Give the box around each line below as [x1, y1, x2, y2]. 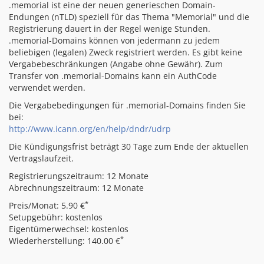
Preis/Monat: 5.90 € [9, 200, 85, 211]
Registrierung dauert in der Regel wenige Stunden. [9, 23, 210, 34]
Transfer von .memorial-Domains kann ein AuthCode [9, 70, 217, 81]
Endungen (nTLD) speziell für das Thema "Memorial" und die [9, 11, 249, 22]
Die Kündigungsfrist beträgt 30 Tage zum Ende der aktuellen [9, 141, 249, 152]
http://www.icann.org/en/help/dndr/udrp [9, 123, 171, 134]
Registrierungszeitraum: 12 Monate [9, 170, 148, 181]
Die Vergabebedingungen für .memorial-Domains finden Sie [9, 100, 246, 111]
